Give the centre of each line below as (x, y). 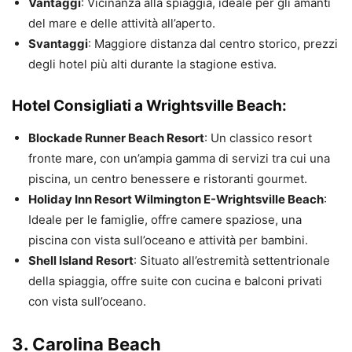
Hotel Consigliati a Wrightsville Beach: (149, 106)
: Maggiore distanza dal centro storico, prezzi (213, 44)
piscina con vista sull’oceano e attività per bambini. (168, 240)
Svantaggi (58, 44)
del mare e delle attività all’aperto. (122, 24)
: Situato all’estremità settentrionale (232, 261)
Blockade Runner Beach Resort (116, 138)
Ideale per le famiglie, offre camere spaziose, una (165, 220)
